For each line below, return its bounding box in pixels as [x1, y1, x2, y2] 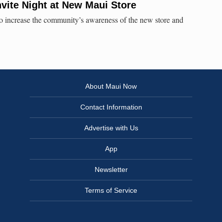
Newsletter [94, 166, 128, 174]
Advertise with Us [84, 124, 138, 132]
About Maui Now [85, 82, 137, 91]
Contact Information [80, 103, 142, 111]
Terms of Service [85, 186, 137, 195]
